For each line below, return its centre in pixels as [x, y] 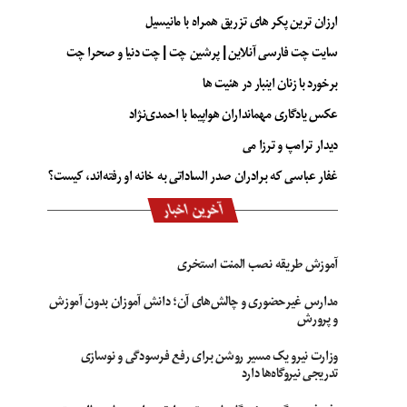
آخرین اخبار [193, 210]
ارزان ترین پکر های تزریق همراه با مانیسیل [242, 22]
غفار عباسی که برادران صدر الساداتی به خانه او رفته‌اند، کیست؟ [193, 176]
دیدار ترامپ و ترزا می [290, 145]
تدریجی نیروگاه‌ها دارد [289, 373]
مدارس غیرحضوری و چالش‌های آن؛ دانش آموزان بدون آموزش [194, 302]
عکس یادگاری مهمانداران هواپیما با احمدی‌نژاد [233, 114]
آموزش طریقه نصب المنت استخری [257, 264]
